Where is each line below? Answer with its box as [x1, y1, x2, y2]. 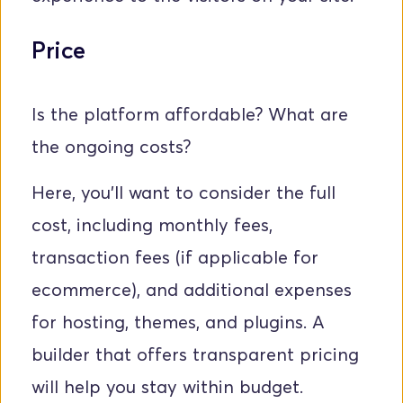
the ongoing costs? [31, 136, 196, 158]
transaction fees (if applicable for [31, 246, 318, 269]
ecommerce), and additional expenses [31, 279, 352, 301]
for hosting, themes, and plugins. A [31, 311, 325, 334]
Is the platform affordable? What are [31, 103, 348, 126]
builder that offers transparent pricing [31, 344, 359, 366]
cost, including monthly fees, [31, 214, 273, 237]
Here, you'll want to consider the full [31, 182, 336, 204]
